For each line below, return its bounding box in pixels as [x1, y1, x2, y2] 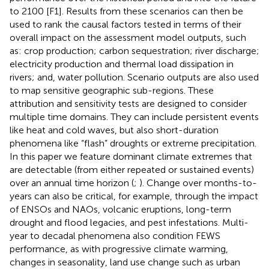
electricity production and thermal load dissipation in [10, 58, 234, 70]
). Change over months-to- [139, 177, 257, 189]
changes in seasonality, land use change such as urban [10, 256, 240, 268]
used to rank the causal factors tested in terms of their [10, 18, 241, 30]
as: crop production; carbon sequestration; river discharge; [10, 44, 259, 56]
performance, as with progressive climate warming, [10, 243, 228, 255]
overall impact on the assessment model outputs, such [10, 31, 246, 43]
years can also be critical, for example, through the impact [10, 190, 258, 202]
